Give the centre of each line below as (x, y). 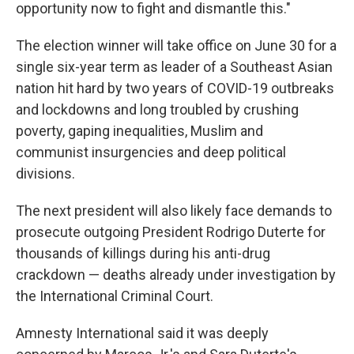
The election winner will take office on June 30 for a (176, 45)
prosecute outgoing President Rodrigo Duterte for (171, 232)
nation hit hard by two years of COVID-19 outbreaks (175, 88)
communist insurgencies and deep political (151, 152)
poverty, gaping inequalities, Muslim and (139, 131)
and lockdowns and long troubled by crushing (157, 109)
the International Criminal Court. (115, 296)
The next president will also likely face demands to (174, 211)
